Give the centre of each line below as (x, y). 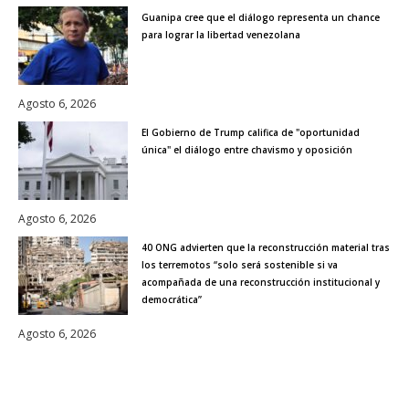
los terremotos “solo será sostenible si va (240, 264)
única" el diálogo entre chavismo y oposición (247, 149)
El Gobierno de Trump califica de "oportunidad (251, 132)
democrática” (172, 299)
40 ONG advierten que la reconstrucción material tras (266, 247)
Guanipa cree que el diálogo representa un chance (261, 17)
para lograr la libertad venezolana (221, 34)
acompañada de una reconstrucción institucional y (261, 282)
